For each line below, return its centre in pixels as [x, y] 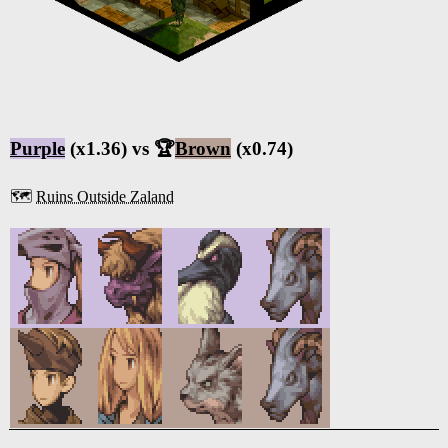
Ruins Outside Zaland [105, 197]
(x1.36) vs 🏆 [120, 148]
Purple [37, 148]
